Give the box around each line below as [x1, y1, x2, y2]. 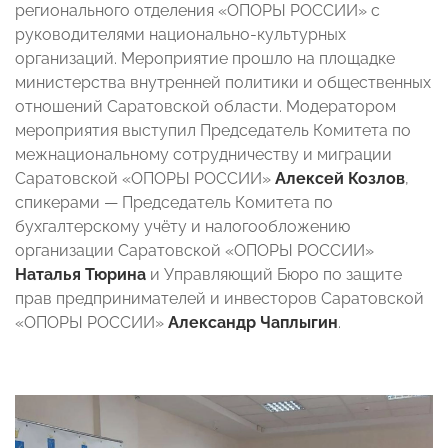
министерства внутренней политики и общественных [15, 72, 431, 92]
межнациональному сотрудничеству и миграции [15, 144, 392, 164]
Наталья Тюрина [15, 264, 146, 284]
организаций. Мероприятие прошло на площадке [15, 48, 395, 68]
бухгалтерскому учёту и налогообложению [15, 216, 350, 236]
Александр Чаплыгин [168, 312, 338, 332]
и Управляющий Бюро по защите [146, 264, 402, 284]
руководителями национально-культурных [15, 24, 346, 44]
